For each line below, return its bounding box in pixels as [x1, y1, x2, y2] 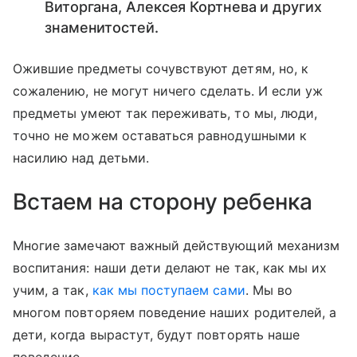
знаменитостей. [45, 19, 163, 36]
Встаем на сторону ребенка [13, 188, 312, 215]
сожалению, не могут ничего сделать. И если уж [13, 83, 324, 99]
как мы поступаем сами [92, 282, 245, 298]
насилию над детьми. [13, 150, 149, 166]
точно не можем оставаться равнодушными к [13, 127, 307, 143]
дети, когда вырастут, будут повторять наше [13, 327, 300, 343]
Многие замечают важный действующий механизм [13, 237, 340, 253]
